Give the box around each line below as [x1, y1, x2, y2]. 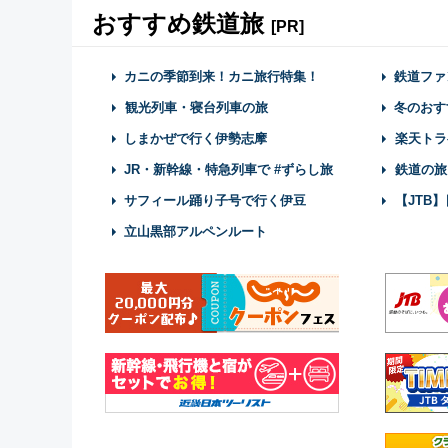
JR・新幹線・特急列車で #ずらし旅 [124, 162, 333, 178]
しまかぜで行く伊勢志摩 [124, 131, 267, 147]
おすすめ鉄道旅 [92, 10, 271, 38]
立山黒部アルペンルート [124, 224, 267, 240]
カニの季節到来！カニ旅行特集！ [124, 69, 319, 85]
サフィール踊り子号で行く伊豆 [124, 193, 306, 209]
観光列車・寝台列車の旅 [125, 100, 268, 116]
